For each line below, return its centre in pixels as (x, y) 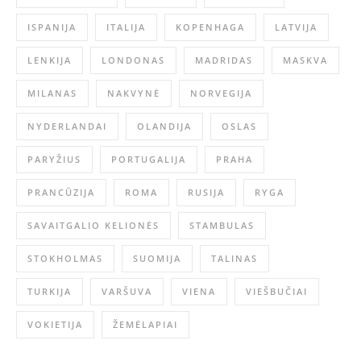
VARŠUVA (127, 291)
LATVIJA (296, 27)
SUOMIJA (157, 258)
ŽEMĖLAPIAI (145, 324)
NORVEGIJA (221, 93)
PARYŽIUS (54, 159)
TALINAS (234, 258)
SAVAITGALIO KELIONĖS (93, 225)
